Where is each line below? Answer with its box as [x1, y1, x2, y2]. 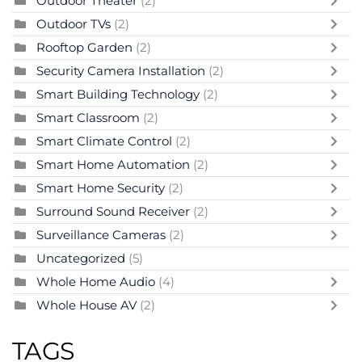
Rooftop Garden [36, 39, 136, 55]
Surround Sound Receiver [36, 203, 193, 219]
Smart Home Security [36, 179, 168, 196]
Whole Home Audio [36, 273, 158, 289]
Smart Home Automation [36, 156, 190, 172]
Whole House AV [36, 297, 140, 313]
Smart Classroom [36, 109, 140, 125]
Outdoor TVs [36, 15, 111, 32]
